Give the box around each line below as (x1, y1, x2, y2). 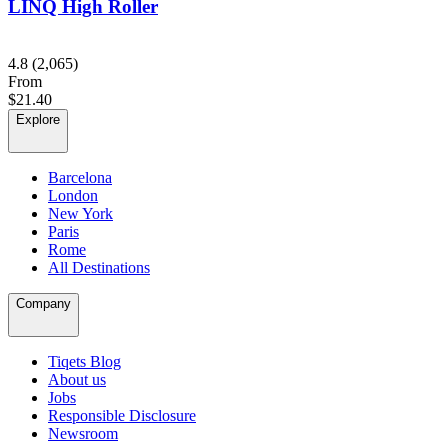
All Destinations (48, 258, 150, 276)
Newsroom (48, 424, 118, 442)
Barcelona (48, 168, 112, 186)
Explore (16, 111, 60, 127)
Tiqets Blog (48, 352, 121, 370)
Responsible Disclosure (48, 406, 196, 424)
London (48, 186, 98, 204)
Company (16, 295, 71, 311)
